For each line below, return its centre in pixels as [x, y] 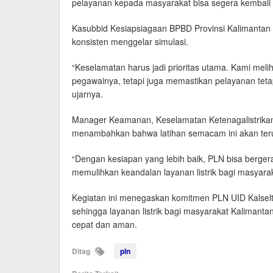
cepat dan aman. [105, 225]
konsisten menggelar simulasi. [130, 42]
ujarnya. [87, 94]
